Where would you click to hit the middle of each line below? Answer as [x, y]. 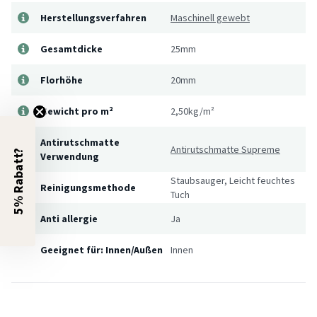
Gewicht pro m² [77, 111]
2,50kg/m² [192, 111]
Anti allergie [69, 218]
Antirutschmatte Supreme [225, 149]
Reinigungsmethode [88, 187]
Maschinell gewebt [210, 17]
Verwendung [70, 156]
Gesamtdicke [71, 48]
